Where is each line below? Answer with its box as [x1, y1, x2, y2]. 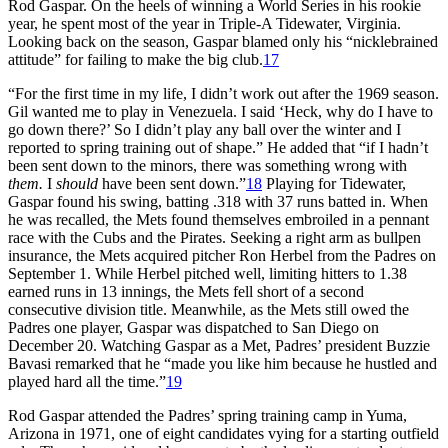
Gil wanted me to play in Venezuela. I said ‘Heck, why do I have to [8, 102, 433, 120]
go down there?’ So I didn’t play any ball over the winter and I [8, 120, 401, 138]
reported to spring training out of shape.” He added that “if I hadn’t [8, 138, 428, 156]
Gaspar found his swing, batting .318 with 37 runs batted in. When [8, 192, 428, 210]
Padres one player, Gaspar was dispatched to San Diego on [8, 318, 379, 336]
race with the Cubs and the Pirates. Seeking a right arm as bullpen [8, 228, 421, 246]
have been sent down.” [98, 174, 246, 192]
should [56, 174, 98, 192]
